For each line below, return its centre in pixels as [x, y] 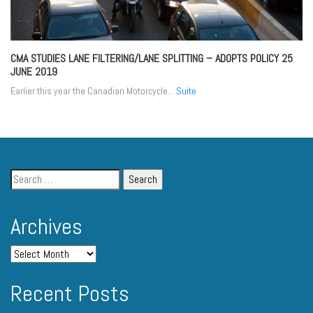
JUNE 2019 [34, 72]
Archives [46, 227]
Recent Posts [70, 294]
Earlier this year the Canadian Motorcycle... [93, 91]
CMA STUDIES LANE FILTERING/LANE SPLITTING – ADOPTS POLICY [146, 59]
